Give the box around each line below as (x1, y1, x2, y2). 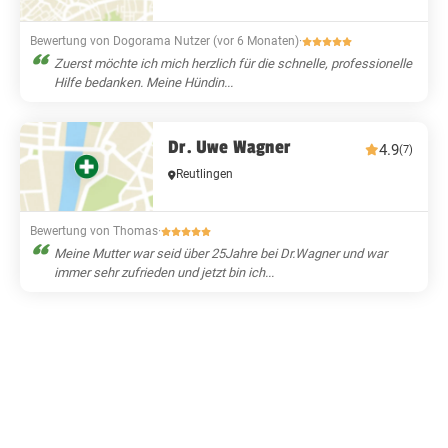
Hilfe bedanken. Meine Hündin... (54, 75, 233, 91)
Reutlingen (176, 167, 234, 182)
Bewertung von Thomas (30, 224, 158, 239)
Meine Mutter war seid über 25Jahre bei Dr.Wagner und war (54, 246, 387, 262)
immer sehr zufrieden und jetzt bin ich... (54, 265, 274, 281)
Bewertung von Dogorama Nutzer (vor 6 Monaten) (30, 34, 299, 49)
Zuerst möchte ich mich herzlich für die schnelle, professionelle (54, 56, 412, 72)
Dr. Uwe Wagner (168, 136, 291, 159)
